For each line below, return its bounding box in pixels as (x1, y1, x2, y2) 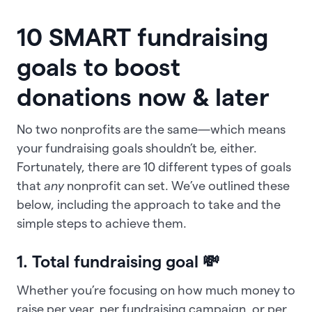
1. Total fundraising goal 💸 (17, 252, 219, 272)
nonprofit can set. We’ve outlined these (64, 179, 290, 193)
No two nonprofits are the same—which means (17, 123, 286, 136)
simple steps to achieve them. (17, 217, 189, 231)
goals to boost (17, 53, 180, 81)
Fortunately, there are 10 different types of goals (17, 160, 291, 174)
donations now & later (17, 83, 276, 111)
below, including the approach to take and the (17, 198, 281, 212)
